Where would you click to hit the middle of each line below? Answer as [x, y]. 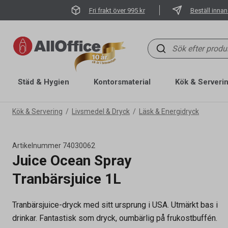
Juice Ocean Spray [72, 161]
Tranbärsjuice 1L [67, 179]
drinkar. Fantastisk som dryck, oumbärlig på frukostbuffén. [115, 218]
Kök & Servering [37, 111]
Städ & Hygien [44, 82]
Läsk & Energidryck [169, 111]
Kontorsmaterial [122, 82]
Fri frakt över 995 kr [117, 10]
